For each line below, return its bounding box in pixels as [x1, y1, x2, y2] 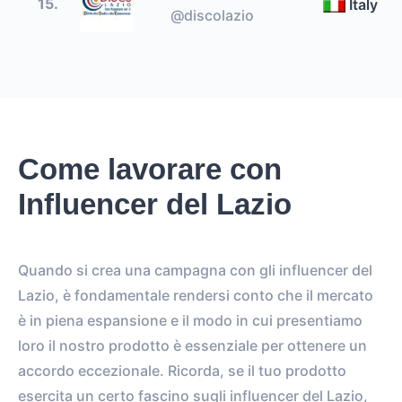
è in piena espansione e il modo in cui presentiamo [18, 311, 363, 330]
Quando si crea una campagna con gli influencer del [18, 261, 372, 280]
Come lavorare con [18, 153, 282, 187]
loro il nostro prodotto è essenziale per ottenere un [18, 336, 367, 355]
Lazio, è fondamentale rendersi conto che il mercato [18, 286, 373, 305]
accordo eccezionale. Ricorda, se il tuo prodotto [18, 362, 346, 380]
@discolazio [170, 5, 254, 24]
